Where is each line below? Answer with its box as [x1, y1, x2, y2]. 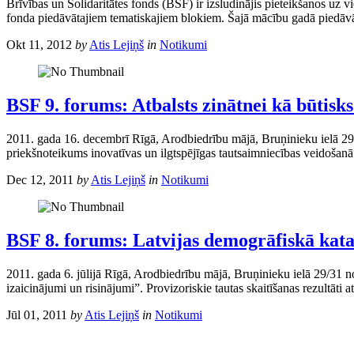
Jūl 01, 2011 [6, 307, 67, 322]
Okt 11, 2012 [6, 38, 72, 52]
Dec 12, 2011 [6, 172, 73, 186]
